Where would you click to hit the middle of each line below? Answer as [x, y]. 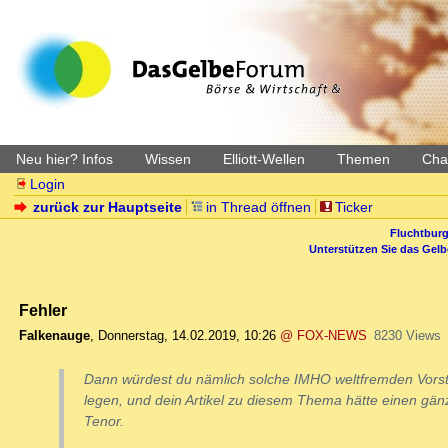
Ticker [353, 207]
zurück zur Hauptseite [108, 207]
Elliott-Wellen [264, 159]
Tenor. [104, 421]
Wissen [168, 159]
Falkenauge [54, 336]
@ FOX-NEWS [323, 336]
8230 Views [407, 336]
